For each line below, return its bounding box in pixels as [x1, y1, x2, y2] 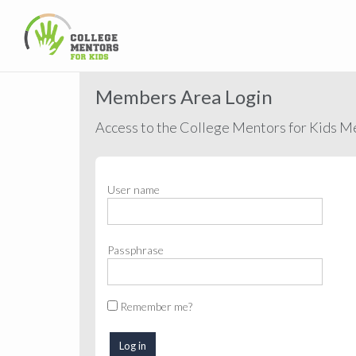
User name [107, 183, 160, 196]
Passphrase [107, 243, 164, 257]
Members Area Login [95, 85, 273, 108]
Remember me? [120, 300, 192, 313]
